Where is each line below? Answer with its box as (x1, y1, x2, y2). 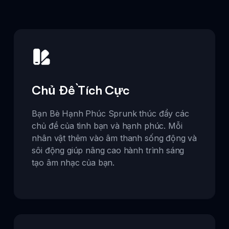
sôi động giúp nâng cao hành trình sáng (32, 145, 185, 156)
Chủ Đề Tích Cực (32, 82, 129, 98)
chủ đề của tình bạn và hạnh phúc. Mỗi (32, 121, 182, 131)
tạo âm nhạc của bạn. (32, 157, 115, 168)
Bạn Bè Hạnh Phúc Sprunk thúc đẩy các (32, 108, 189, 119)
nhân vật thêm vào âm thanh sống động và (32, 133, 197, 144)
